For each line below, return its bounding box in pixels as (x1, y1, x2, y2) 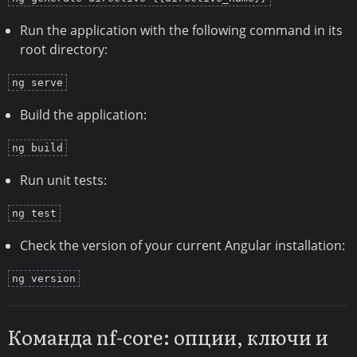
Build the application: (20, 105, 147, 124)
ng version (12, 272, 76, 284)
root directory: (20, 40, 108, 58)
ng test (12, 206, 57, 219)
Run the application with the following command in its (20, 21, 343, 39)
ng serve (12, 76, 63, 88)
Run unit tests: (20, 171, 107, 189)
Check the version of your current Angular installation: (20, 236, 345, 254)
